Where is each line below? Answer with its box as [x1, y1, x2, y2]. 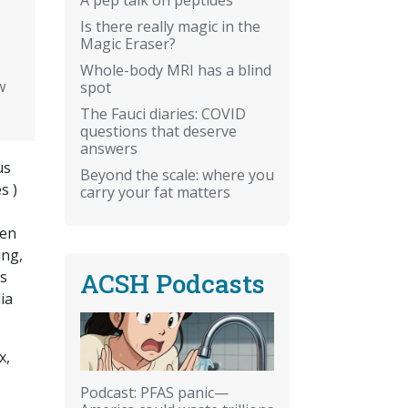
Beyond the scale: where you [80, 164, 274, 185]
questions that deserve [80, 120, 237, 141]
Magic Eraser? [80, 33, 176, 54]
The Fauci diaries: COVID [80, 103, 246, 124]
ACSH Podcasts [80, 266, 265, 301]
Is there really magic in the [80, 15, 260, 36]
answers [80, 138, 138, 158]
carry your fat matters [80, 181, 230, 202]
